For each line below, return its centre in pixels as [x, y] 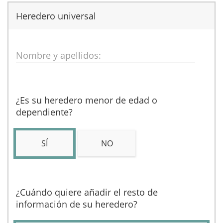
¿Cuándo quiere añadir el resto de [87, 192]
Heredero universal [56, 16]
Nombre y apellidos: [58, 55]
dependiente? [44, 112]
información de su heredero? [77, 204]
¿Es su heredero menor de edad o [87, 100]
